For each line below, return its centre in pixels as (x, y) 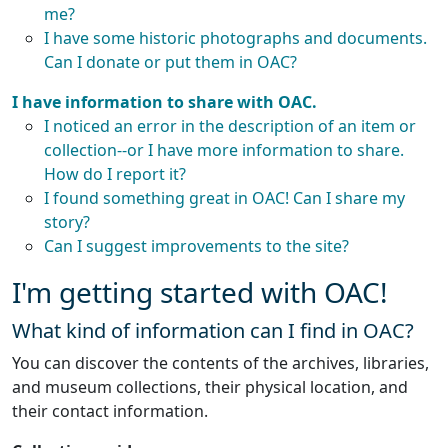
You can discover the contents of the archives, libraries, (220, 363)
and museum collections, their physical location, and (210, 387)
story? (67, 222)
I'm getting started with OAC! (200, 292)
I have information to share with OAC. (164, 102)
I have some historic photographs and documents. (235, 38)
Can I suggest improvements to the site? (196, 246)
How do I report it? (115, 174)
